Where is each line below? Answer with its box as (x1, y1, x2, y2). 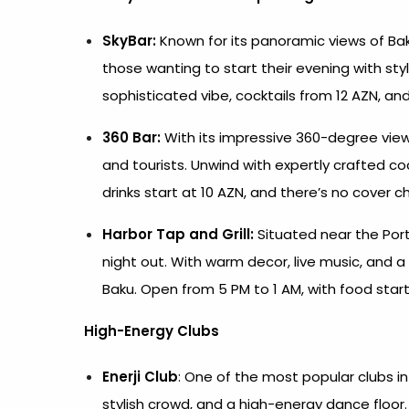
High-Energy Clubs (84, 321, 219, 341)
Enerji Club (102, 367, 178, 386)
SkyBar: (102, 31, 156, 50)
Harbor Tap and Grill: (102, 225, 254, 244)
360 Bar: (102, 128, 161, 147)
